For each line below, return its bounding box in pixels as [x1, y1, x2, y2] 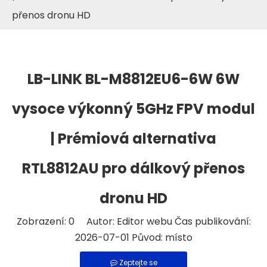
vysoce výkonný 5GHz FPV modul [12, 99, 255, 119]
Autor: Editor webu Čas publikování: [74, 215, 251, 228]
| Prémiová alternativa [51, 129, 216, 148]
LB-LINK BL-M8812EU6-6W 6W [27, 69, 240, 89]
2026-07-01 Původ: [74, 231, 165, 244]
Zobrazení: [16, 215, 69, 228]
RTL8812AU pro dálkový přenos [22, 159, 245, 178]
